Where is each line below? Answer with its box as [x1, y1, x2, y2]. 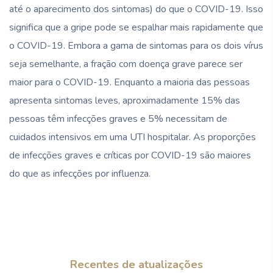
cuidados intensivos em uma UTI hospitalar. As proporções [9, 130, 256, 144]
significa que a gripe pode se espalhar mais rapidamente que [9, 20, 263, 34]
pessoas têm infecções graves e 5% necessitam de [9, 112, 227, 126]
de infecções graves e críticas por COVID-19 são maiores [9, 148, 251, 162]
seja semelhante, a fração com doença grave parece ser [9, 57, 243, 71]
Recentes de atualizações [70, 257, 203, 272]
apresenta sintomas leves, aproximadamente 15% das [9, 93, 240, 107]
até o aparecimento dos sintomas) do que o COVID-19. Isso [9, 2, 263, 16]
